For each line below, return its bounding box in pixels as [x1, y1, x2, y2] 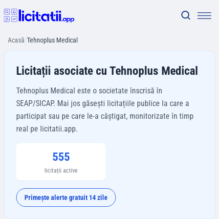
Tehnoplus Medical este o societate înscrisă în [16, 86, 162, 95]
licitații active [44, 167, 78, 174]
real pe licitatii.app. [16, 124, 78, 133]
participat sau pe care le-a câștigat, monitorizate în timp [16, 111, 194, 121]
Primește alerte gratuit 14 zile [24, 194, 108, 201]
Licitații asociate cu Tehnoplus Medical [16, 64, 198, 78]
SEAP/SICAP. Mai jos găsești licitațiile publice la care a [16, 99, 189, 108]
